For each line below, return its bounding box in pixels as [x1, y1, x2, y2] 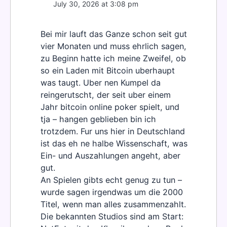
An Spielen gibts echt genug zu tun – [41, 175, 182, 185]
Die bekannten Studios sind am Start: [41, 211, 183, 222]
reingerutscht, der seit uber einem [41, 90, 171, 100]
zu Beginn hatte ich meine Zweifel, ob [41, 53, 186, 64]
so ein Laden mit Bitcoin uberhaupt [41, 65, 175, 76]
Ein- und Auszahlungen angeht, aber [41, 150, 180, 161]
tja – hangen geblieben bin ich [41, 114, 156, 125]
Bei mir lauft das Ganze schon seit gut [41, 29, 187, 40]
